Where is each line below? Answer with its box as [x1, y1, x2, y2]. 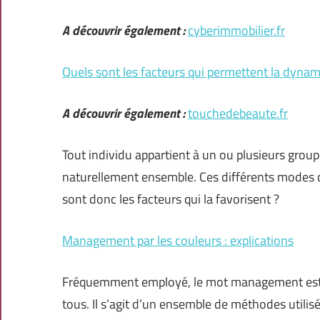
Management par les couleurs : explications [62, 231, 294, 251]
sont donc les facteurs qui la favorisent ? [62, 189, 279, 209]
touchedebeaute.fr [188, 104, 288, 124]
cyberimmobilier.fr [188, 21, 285, 41]
